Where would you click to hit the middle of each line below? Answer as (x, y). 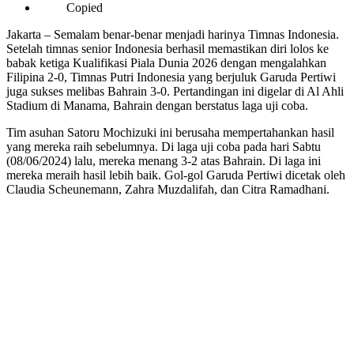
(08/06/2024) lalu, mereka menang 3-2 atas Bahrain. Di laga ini (164, 160)
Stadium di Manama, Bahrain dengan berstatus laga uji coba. (157, 105)
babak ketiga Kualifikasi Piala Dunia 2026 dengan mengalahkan (166, 62)
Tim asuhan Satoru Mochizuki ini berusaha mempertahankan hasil (170, 132)
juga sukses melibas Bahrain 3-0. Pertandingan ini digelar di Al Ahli (175, 91)
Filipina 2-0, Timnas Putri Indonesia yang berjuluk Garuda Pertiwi (171, 77)
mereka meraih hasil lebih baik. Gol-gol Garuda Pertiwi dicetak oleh (176, 175)
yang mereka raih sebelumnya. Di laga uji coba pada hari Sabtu (164, 146)
